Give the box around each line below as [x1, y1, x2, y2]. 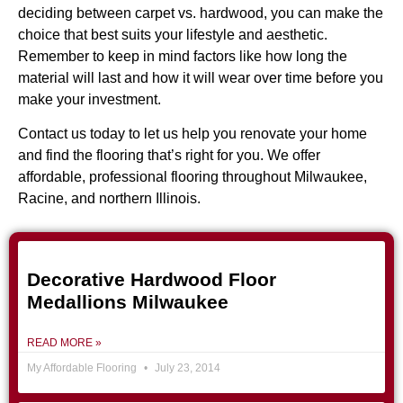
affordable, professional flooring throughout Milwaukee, [18, 169, 367, 185]
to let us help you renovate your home [125, 126, 367, 142]
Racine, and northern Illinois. [18, 191, 201, 207]
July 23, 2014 [152, 361, 220, 374]
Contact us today [18, 126, 125, 142]
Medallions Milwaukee [27, 291, 228, 312]
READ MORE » [27, 336, 102, 349]
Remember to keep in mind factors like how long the [18, 49, 347, 65]
